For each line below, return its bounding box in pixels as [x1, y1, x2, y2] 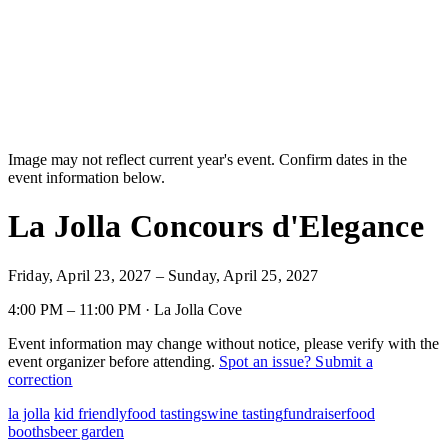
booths [8, 422, 50, 440]
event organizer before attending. [8, 352, 219, 370]
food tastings [127, 404, 207, 422]
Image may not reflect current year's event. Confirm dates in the [8, 151, 407, 168]
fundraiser [283, 404, 346, 422]
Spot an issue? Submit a [219, 352, 373, 370]
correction [8, 370, 73, 388]
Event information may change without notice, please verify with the [8, 334, 439, 352]
